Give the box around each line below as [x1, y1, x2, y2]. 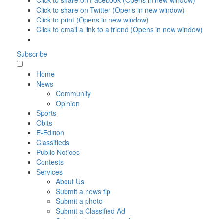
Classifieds [36, 137, 69, 148]
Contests [36, 157, 64, 167]
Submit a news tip [55, 186, 110, 197]
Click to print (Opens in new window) [36, 15, 149, 25]
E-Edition [36, 128, 64, 138]
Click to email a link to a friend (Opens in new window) [36, 24, 203, 35]
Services [36, 167, 63, 177]
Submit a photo [55, 196, 103, 206]
